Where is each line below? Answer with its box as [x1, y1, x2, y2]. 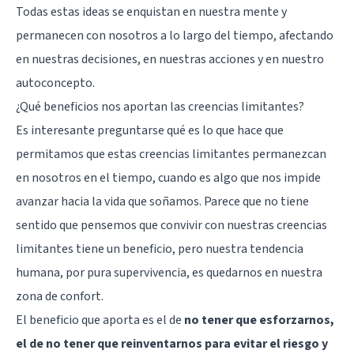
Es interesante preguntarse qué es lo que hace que [16, 121, 284, 139]
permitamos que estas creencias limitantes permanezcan [16, 145, 326, 163]
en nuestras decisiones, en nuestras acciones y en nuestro [16, 50, 324, 68]
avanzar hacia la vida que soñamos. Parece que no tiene [16, 192, 309, 210]
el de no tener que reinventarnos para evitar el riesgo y [16, 334, 328, 352]
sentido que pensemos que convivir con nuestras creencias [16, 216, 327, 234]
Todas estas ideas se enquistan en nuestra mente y [16, 2, 287, 21]
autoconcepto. [16, 73, 95, 92]
